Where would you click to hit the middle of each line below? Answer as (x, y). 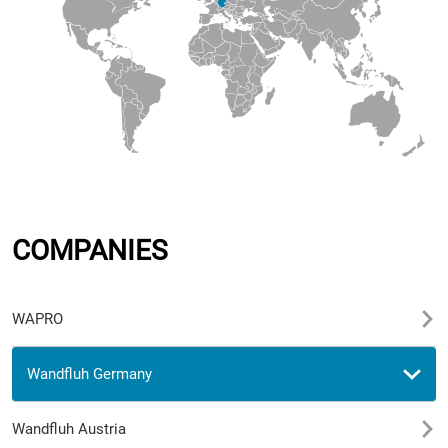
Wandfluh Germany (89, 373)
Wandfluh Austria (69, 428)
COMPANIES (90, 250)
